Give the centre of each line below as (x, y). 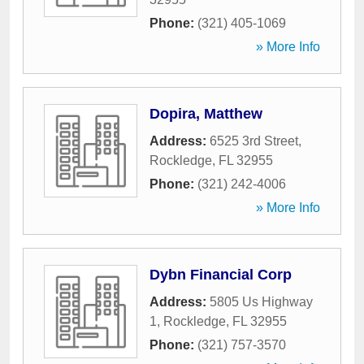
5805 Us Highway (261, 302)
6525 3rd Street (254, 141)
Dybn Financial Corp (221, 275)
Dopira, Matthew (206, 114)
